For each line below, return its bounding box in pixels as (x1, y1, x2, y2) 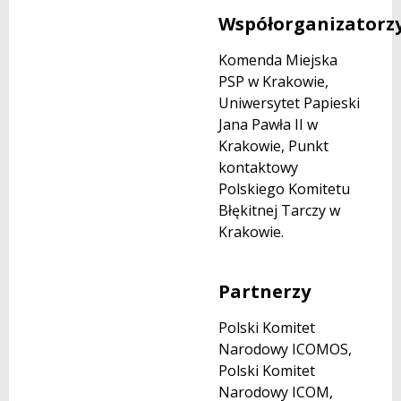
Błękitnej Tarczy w (218, 200, 340, 221)
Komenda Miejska (218, 50, 337, 71)
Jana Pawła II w (218, 115, 318, 135)
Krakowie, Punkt (218, 136, 328, 157)
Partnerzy (218, 278, 311, 303)
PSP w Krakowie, (218, 72, 328, 92)
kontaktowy (218, 158, 298, 178)
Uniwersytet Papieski (218, 93, 360, 114)
